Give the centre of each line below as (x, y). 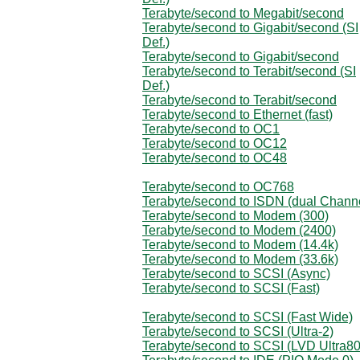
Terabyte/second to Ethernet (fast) (237, 114)
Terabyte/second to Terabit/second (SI (249, 71)
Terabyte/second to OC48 (215, 157)
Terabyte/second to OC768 (218, 186)
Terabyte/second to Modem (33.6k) (240, 259)
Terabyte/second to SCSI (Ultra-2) (238, 331)
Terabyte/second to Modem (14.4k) (240, 244)
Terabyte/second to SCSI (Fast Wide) (247, 317)
